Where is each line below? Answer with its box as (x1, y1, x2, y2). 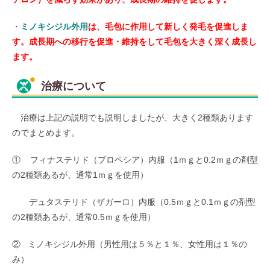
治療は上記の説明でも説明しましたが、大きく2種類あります (12, 113, 253, 123)
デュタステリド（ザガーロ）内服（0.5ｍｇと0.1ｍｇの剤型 (12, 197, 256, 207)
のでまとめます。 (12, 128, 80, 138)
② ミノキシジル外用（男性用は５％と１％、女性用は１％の (12, 239, 247, 250)
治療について (41, 80, 106, 93)
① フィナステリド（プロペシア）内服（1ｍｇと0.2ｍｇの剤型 (12, 155, 258, 165)
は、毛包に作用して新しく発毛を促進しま (88, 22, 248, 32)
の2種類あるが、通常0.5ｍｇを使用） (12, 212, 155, 222)
